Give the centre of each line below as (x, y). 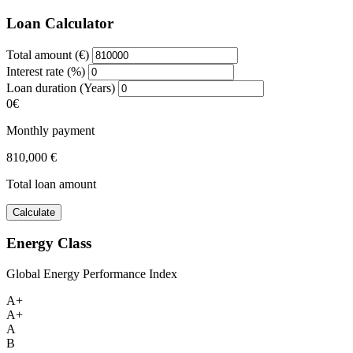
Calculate (34, 212)
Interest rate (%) (46, 71)
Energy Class (49, 243)
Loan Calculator (60, 23)
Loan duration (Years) (61, 87)
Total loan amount (51, 184)
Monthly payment (50, 130)
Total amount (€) (48, 54)
